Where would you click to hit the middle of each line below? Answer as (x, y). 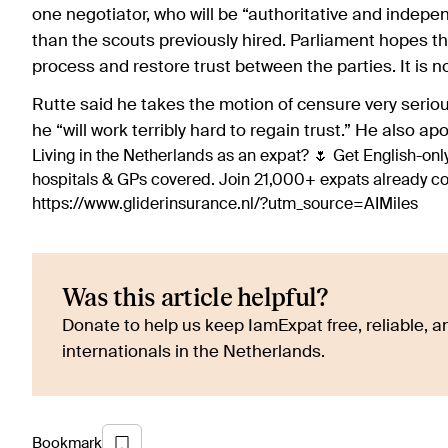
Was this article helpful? (195, 299)
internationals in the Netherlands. (193, 353)
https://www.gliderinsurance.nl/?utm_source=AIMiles (225, 205)
